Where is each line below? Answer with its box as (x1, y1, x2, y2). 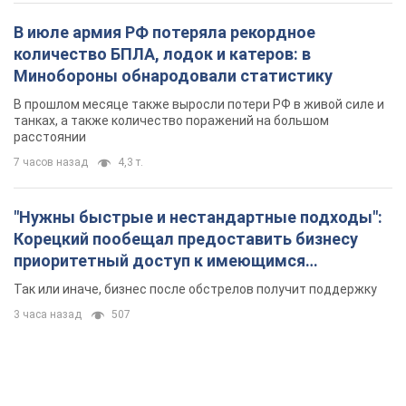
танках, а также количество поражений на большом (14, 112, 329, 128)
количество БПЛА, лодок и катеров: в (14, 43, 311, 63)
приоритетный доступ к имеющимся (14, 250, 305, 270)
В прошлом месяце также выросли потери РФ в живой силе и (14, 96, 384, 111)
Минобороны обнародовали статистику (14, 65, 333, 85)
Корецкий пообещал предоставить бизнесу (14, 228, 358, 248)
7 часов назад (14, 155, 88, 169)
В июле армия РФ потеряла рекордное (14, 22, 315, 42)
